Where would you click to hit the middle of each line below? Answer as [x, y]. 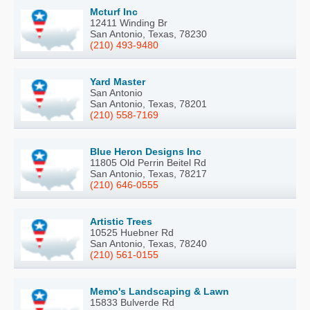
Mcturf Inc [114, 12]
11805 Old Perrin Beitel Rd [148, 163]
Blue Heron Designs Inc [146, 152]
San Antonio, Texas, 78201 [148, 104]
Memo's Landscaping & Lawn [159, 292]
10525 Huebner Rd [132, 233]
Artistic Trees [121, 222]
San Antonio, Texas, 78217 [148, 174]
